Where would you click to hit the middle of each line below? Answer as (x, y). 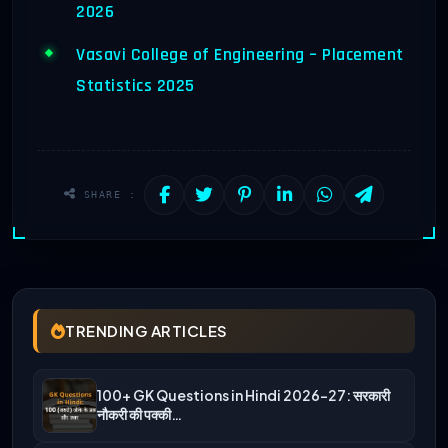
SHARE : (106, 194)
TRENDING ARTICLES (146, 330)
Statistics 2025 (135, 85)
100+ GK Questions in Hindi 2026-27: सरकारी (243, 395)
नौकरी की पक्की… (139, 414)
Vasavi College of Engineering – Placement (240, 54)
